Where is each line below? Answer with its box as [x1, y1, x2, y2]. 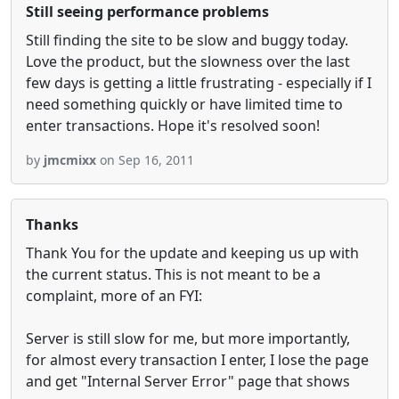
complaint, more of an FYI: [26, 286, 202, 305]
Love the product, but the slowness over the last [26, 52, 350, 71]
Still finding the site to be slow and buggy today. [26, 30, 348, 50]
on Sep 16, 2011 [96, 151, 194, 168]
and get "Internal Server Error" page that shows [26, 371, 350, 391]
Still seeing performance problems [26, 2, 269, 21]
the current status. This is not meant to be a [26, 265, 321, 284]
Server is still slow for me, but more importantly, [26, 329, 350, 348]
